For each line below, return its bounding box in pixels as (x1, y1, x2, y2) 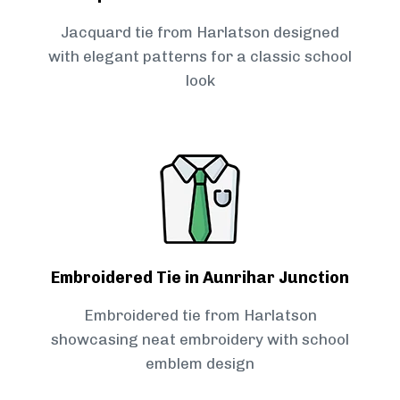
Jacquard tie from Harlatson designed (61, 23, 339, 42)
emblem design (146, 354, 254, 373)
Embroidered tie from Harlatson (83, 306, 317, 325)
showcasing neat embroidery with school (51, 330, 349, 349)
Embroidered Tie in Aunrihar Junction (51, 268, 349, 288)
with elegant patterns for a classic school (48, 47, 352, 66)
